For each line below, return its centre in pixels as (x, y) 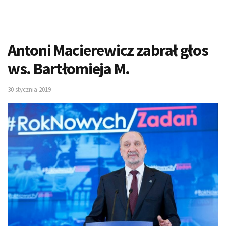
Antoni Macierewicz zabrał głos (108, 51)
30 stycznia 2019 (29, 89)
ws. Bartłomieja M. (69, 69)
